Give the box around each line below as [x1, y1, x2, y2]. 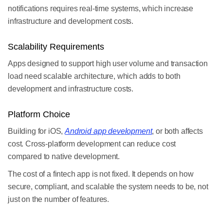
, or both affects [152, 127, 203, 135]
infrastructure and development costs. [8, 17, 134, 25]
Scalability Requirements [8, 42, 107, 52]
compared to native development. [8, 152, 120, 161]
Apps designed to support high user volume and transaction [8, 59, 208, 68]
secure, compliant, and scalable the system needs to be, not [8, 182, 208, 191]
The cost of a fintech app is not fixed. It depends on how [8, 170, 194, 178]
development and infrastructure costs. [8, 85, 134, 93]
